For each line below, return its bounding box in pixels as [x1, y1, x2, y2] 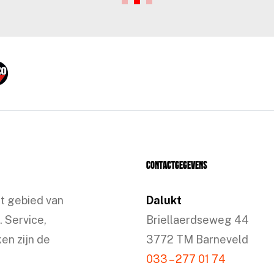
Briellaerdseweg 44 [146, 213, 249, 226]
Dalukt [146, 194, 182, 207]
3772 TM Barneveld [146, 233, 248, 246]
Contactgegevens [146, 160, 207, 172]
